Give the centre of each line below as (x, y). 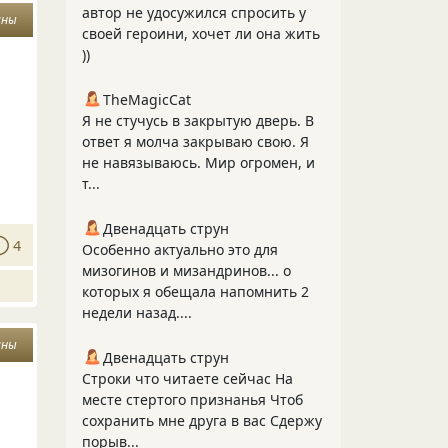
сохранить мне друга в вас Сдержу (202, 420)
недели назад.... (137, 312)
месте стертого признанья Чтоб (192, 399)
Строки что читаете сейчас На (187, 378)
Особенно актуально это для (180, 249)
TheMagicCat (147, 99)
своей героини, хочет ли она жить (201, 33)
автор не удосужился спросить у (194, 12)
